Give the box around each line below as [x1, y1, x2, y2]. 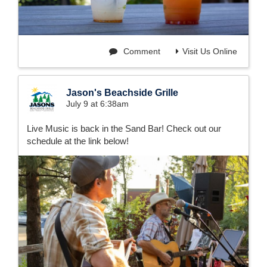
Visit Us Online [182, 46, 237, 57]
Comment [121, 46, 160, 57]
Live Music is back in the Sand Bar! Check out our [27, 123, 221, 134]
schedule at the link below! [27, 136, 129, 147]
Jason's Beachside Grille [66, 88, 178, 98]
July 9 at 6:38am [66, 99, 129, 109]
